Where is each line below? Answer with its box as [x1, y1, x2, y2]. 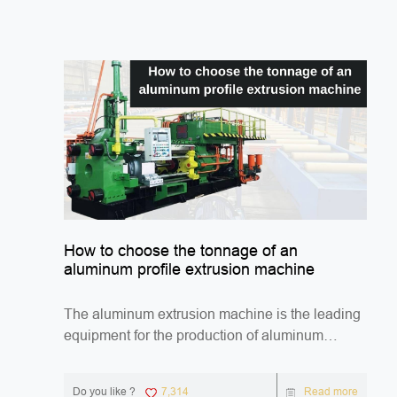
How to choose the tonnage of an [64, 242, 298, 261]
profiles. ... [64, 349, 128, 365]
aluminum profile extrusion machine [64, 261, 315, 279]
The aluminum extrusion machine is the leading [64, 307, 361, 323]
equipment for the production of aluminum [64, 328, 323, 344]
